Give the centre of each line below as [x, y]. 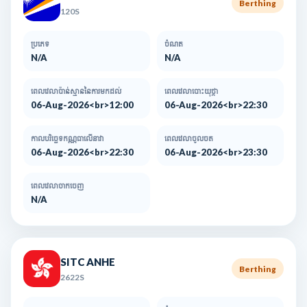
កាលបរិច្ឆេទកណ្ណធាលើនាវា [67, 138]
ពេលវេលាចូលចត [189, 138]
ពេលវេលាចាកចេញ [57, 186]
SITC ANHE [88, 261]
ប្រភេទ [40, 44]
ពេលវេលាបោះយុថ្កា [191, 91]
